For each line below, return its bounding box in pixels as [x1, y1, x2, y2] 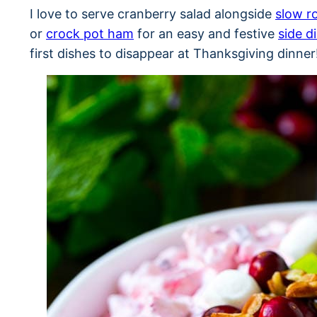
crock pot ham [46, 26, 134, 41]
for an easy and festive [134, 26, 278, 41]
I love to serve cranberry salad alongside [30, 6, 275, 21]
